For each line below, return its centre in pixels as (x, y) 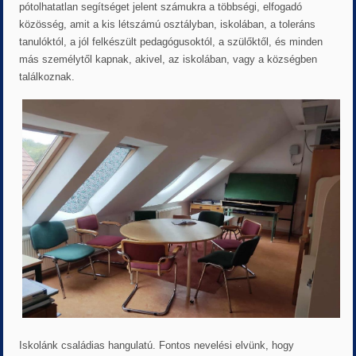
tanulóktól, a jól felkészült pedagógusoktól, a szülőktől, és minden (171, 42)
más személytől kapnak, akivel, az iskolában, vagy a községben (168, 60)
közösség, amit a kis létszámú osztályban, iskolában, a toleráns (168, 25)
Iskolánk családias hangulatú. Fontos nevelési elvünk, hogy (157, 345)
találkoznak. (47, 77)
